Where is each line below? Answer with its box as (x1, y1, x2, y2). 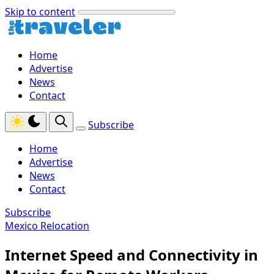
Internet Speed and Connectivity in (5, 244, 258, 265)
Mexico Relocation (5, 219, 89, 232)
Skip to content (5, 5, 75, 18)
